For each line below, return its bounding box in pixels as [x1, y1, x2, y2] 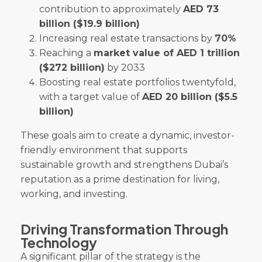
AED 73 [183, 3, 219, 15]
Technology [20, 233, 97, 251]
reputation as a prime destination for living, [20, 173, 219, 185]
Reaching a [39, 47, 94, 58]
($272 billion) [39, 61, 105, 73]
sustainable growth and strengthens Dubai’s [20, 158, 228, 170]
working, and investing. [20, 188, 127, 199]
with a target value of [39, 91, 142, 102]
